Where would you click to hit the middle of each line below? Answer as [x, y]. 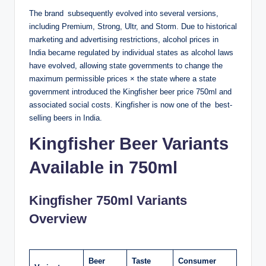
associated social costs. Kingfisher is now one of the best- [131, 105]
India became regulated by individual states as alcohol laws [131, 53]
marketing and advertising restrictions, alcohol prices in [124, 40]
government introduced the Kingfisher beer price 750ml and [130, 92]
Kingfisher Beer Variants [129, 144]
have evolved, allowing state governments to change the [128, 66]
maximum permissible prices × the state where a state [123, 79]
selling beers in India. [66, 118]
